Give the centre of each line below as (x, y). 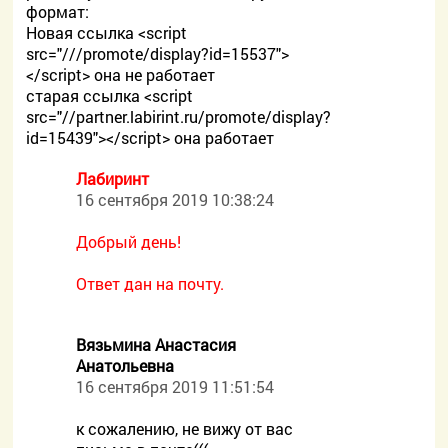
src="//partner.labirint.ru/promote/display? (179, 116)
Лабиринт (113, 178)
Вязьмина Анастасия (156, 344)
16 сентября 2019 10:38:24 (175, 199)
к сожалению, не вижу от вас (185, 428)
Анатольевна (125, 365)
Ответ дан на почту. (150, 283)
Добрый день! (129, 241)
